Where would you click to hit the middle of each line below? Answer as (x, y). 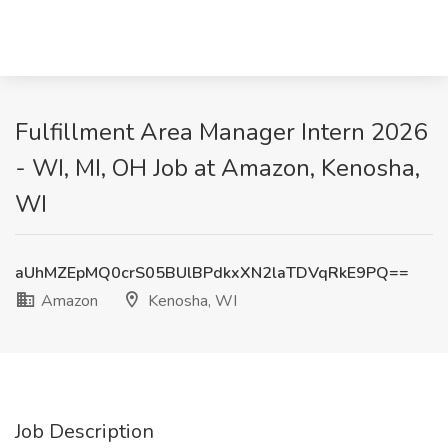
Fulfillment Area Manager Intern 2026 (221, 132)
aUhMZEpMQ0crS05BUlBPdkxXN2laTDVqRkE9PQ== (212, 273)
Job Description (84, 431)
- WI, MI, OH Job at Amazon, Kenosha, (217, 168)
